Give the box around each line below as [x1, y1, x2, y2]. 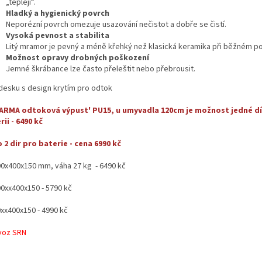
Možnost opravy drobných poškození [6, 51, 149, 64]
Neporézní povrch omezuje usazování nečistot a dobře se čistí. [6, 18, 226, 30]
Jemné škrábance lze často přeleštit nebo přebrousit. [6, 63, 195, 75]
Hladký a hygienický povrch [6, 7, 109, 19]
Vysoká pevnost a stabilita [6, 29, 109, 42]
